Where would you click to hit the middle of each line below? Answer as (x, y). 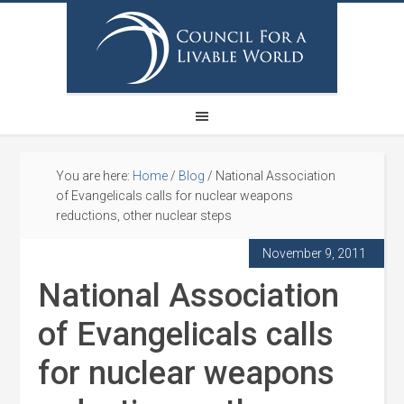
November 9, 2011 (314, 253)
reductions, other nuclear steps (144, 216)
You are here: (95, 176)
